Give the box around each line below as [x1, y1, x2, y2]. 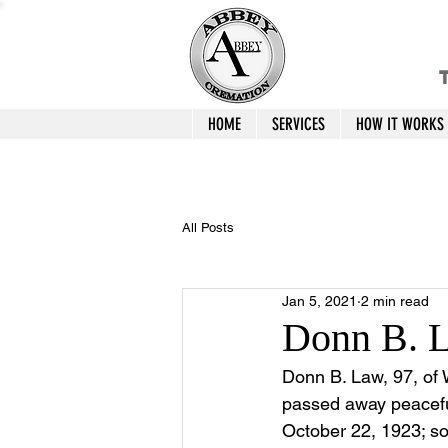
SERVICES [272, 114, 325, 134]
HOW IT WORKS [356, 114, 444, 134]
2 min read [361, 292, 429, 309]
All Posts [182, 220, 234, 235]
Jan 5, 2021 [282, 292, 357, 309]
